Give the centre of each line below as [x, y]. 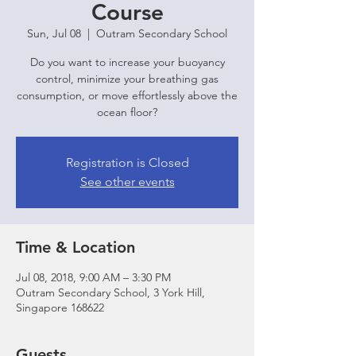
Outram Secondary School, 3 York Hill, [110, 292]
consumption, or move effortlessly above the [127, 95]
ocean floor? [127, 112]
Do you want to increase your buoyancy [127, 62]
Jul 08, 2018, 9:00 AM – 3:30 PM [93, 277]
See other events [127, 182]
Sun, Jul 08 [54, 33]
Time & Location [75, 247]
